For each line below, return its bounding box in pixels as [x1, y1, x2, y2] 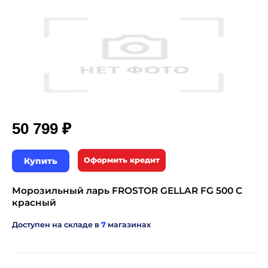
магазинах [106, 220, 151, 230]
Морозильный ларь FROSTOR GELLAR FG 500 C [12, 185, 242, 197]
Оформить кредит [84, 156, 160, 165]
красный [12, 197, 56, 209]
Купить [24, 156, 57, 167]
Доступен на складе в [12, 220, 101, 230]
